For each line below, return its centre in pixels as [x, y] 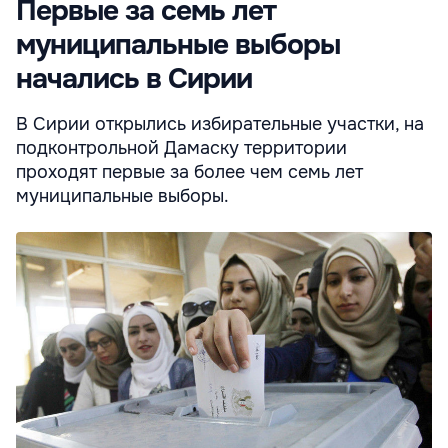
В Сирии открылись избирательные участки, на [220, 124]
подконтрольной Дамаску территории [181, 148]
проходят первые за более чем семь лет [189, 172]
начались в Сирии [134, 79]
